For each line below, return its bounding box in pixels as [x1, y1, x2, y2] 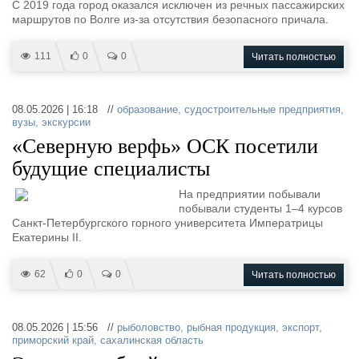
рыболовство [117, 321, 180, 333]
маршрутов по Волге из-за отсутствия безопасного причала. [12, 13, 329, 26]
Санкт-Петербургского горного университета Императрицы [12, 216, 323, 229]
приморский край [12, 334, 94, 346]
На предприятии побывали [179, 188, 321, 200]
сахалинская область [100, 334, 204, 346]
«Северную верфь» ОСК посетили [12, 135, 318, 158]
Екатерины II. [12, 231, 82, 244]
